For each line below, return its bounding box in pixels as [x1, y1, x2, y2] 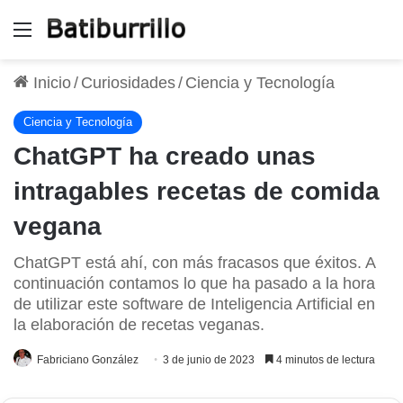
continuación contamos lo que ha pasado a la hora [13, 273, 375, 292]
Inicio [29, 73, 71, 92]
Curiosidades [81, 73, 175, 92]
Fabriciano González [37, 353, 139, 366]
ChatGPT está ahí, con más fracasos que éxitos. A [13, 253, 375, 272]
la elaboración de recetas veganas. [13, 315, 264, 334]
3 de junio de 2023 [163, 353, 255, 366]
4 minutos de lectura [273, 353, 375, 366]
